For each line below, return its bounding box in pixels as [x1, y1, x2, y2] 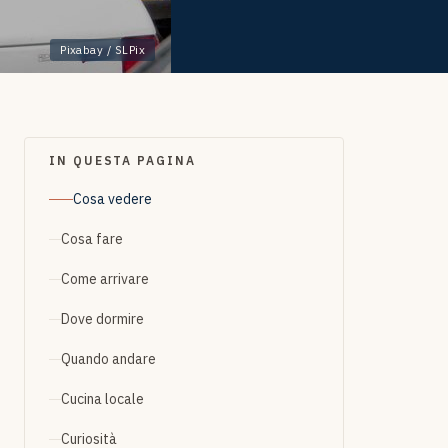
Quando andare [61, 350, 156, 368]
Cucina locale [61, 390, 144, 408]
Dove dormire [61, 310, 144, 328]
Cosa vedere [73, 190, 152, 208]
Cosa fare [61, 230, 123, 248]
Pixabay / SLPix [60, 42, 145, 57]
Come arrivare [61, 270, 149, 288]
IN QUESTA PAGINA [49, 153, 196, 168]
